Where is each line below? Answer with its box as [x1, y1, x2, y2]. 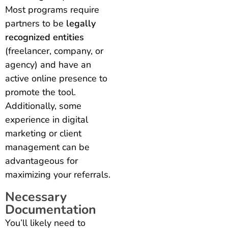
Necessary [5, 188, 67, 206]
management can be [5, 140, 90, 153]
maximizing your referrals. [5, 168, 110, 181]
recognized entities [5, 31, 84, 43]
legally [66, 17, 96, 30]
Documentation [5, 201, 96, 218]
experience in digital [5, 113, 88, 126]
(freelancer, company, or [5, 44, 103, 57]
